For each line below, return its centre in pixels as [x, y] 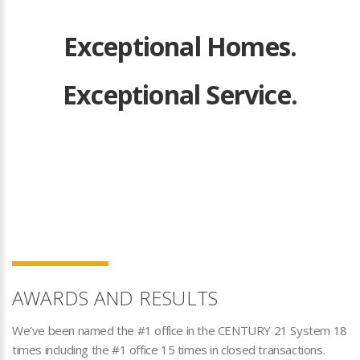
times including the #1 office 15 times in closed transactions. [169, 350]
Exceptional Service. [180, 94]
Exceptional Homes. [180, 46]
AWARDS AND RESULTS [115, 298]
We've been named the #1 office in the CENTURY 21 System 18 [180, 330]
